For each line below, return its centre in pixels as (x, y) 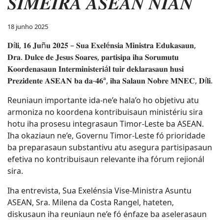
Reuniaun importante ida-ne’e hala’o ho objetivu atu (103, 100)
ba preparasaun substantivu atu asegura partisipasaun (110, 147)
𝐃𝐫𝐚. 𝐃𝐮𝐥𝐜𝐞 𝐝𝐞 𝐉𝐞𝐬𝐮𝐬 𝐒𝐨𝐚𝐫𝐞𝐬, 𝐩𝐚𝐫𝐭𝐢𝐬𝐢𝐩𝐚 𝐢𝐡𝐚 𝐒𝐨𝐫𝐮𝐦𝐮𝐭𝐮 (93, 57)
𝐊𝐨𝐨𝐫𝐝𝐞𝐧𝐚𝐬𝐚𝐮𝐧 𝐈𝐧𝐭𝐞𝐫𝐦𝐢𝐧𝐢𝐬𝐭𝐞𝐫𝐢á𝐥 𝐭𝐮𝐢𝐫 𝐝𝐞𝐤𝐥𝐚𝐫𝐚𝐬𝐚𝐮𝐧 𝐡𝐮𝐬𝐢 (96, 69)
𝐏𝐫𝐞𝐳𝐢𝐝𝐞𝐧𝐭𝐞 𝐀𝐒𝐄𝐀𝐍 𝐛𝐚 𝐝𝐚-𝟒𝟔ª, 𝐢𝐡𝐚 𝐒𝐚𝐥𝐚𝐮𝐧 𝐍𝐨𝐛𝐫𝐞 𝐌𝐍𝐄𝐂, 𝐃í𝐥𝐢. (110, 81)
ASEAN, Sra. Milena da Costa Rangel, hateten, (91, 202)
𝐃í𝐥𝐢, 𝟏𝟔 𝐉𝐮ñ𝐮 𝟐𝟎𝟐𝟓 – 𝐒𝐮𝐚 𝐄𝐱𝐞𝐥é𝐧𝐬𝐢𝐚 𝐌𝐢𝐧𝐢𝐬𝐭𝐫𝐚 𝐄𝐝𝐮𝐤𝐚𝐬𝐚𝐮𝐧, (102, 45)
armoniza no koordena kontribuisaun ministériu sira (105, 112)
